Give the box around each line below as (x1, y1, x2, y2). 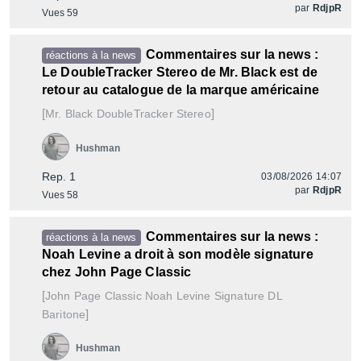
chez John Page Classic (42, 265, 192, 279)
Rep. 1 (42, 170, 76, 183)
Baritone (42, 308, 86, 321)
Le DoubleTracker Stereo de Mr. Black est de (42, 65, 317, 79)
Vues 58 (42, 189, 78, 201)
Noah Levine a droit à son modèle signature (42, 247, 313, 261)
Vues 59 (42, 7, 78, 19)
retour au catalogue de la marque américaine (42, 83, 319, 97)
